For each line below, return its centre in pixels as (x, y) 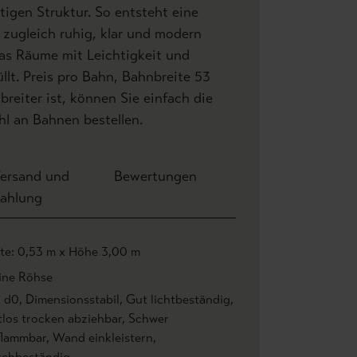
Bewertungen (155, 176)
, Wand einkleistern (100, 337)
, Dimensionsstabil (69, 299)
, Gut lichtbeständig (175, 299)
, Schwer (145, 318)
